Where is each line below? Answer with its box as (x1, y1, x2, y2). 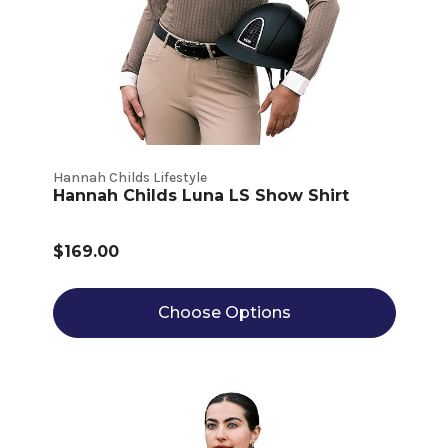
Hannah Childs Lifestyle (52, 169, 207, 187)
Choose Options (157, 303, 291, 323)
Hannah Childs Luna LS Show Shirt (52, 186, 349, 206)
